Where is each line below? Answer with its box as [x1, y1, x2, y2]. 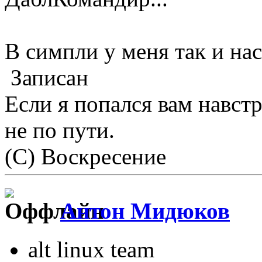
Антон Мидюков [60, 198, 230, 223]
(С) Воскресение [5, 144, 166, 170]
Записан [5, 65, 88, 91]
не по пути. [5, 118, 115, 143]
